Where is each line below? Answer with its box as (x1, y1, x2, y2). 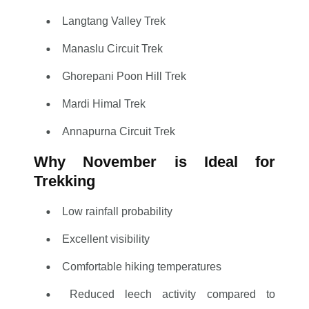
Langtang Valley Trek (61, 15, 166, 27)
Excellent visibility (61, 233, 150, 245)
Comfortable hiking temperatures (61, 261, 221, 272)
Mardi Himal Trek (61, 98, 146, 110)
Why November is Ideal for (34, 153, 275, 170)
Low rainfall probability (61, 206, 172, 217)
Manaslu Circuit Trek (61, 43, 163, 54)
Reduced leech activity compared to (69, 288, 275, 300)
